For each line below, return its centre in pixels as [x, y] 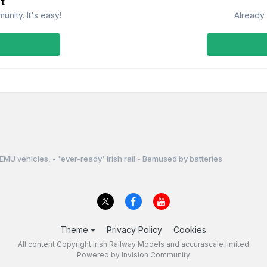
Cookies [190, 229]
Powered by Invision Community [133, 254]
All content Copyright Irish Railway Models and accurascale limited [133, 244]
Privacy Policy [135, 229]
